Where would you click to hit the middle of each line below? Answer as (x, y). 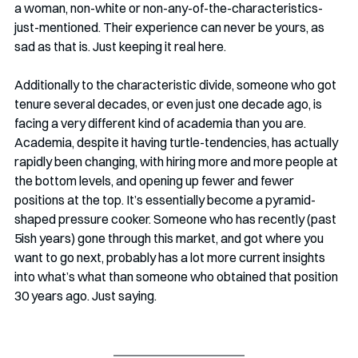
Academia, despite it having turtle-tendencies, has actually (177, 143)
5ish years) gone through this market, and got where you (170, 239)
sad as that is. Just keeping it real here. (120, 47)
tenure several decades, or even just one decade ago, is (169, 104)
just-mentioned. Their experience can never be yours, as (171, 28)
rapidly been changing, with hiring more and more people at (177, 162)
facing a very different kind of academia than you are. (161, 123)
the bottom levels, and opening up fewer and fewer (155, 181)
